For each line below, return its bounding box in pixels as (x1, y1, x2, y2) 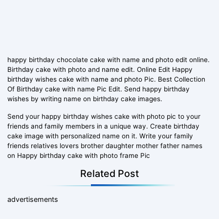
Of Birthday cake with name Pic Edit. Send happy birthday (7, 85, 190, 93)
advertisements (7, 195, 58, 203)
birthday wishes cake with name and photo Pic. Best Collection (7, 75, 205, 83)
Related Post (80, 167, 139, 179)
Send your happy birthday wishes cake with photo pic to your (7, 112, 200, 120)
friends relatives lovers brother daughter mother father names (7, 141, 202, 150)
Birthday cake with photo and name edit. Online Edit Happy (7, 65, 193, 73)
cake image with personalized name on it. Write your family (7, 131, 193, 140)
